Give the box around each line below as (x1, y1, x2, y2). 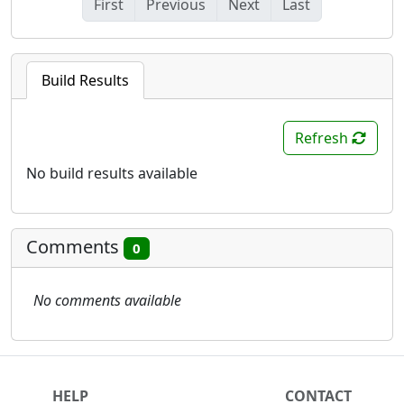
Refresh (295, 127, 352, 148)
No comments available (33, 290, 181, 311)
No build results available (26, 162, 197, 183)
